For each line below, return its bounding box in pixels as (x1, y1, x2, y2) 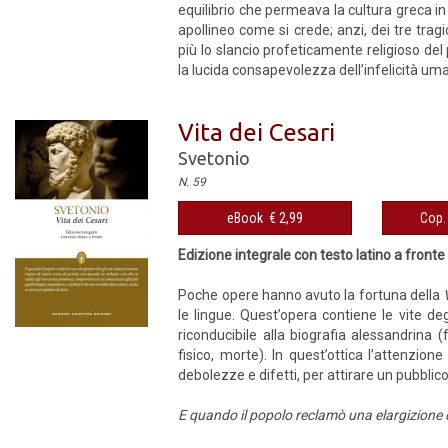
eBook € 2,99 (227, 210, 304, 226)
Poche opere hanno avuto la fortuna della (178, 287, 444, 303)
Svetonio (178, 148, 251, 168)
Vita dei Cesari (178, 119, 336, 146)
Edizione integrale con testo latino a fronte (178, 247, 446, 263)
